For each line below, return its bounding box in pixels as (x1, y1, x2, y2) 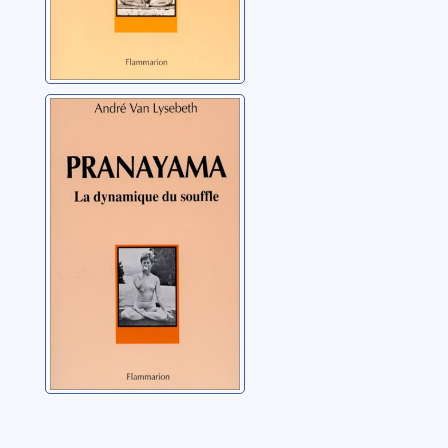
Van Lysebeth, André (50, 194, 212, 216)
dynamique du (50, 127, 206, 156)
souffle (50, 155, 124, 184)
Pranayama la (50, 99, 199, 128)
